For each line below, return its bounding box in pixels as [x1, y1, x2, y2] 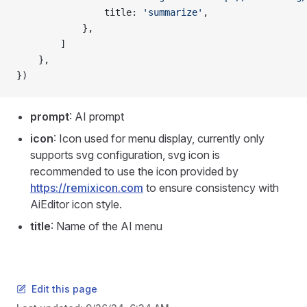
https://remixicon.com [30, 180, 143, 195]
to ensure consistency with [143, 180, 279, 195]
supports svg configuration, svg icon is [30, 147, 220, 162]
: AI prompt [69, 109, 124, 123]
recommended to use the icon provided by [30, 164, 238, 178]
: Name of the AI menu [51, 219, 162, 233]
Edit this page [32, 282, 97, 295]
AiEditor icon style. [30, 197, 122, 211]
